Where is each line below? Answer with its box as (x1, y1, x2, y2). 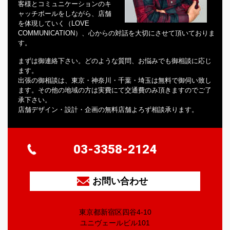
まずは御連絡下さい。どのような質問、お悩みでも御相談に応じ (18, 56, 212, 65)
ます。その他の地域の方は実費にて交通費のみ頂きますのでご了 (18, 86, 212, 94)
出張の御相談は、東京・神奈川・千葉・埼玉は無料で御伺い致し (18, 76, 212, 84)
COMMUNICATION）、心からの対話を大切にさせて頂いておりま (18, 29, 215, 37)
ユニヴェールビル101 (80, 218, 150, 227)
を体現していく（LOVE (18, 19, 89, 27)
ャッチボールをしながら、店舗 (18, 9, 111, 17)
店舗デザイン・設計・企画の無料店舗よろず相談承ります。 (18, 105, 198, 113)
